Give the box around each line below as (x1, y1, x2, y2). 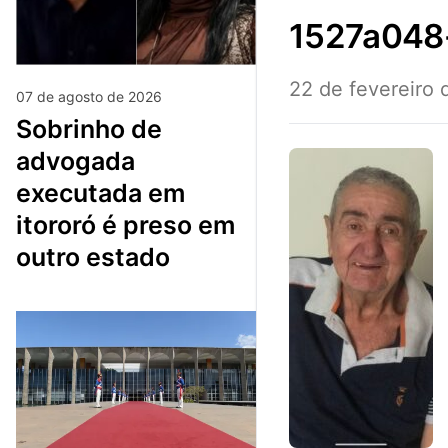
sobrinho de (16, 114, 32, 145)
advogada (16, 146, 135, 177)
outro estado (16, 242, 170, 273)
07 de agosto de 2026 (16, 88, 162, 106)
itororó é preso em (16, 210, 235, 241)
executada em (16, 178, 185, 209)
